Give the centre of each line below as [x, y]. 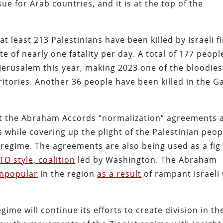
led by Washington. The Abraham [146, 160]
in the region [68, 173]
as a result [119, 173]
